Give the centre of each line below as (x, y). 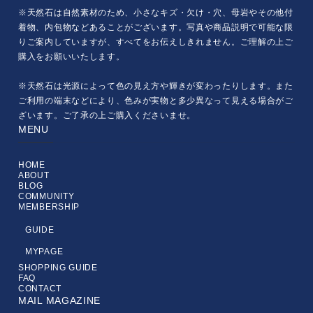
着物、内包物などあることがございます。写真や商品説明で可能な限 (156, 27)
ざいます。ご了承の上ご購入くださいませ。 (107, 115)
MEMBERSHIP (49, 207)
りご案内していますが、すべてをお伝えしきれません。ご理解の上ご (156, 42)
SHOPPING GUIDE (58, 268)
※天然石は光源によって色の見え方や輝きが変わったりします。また (156, 86)
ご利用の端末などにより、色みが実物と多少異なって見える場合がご (156, 101)
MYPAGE (44, 252)
